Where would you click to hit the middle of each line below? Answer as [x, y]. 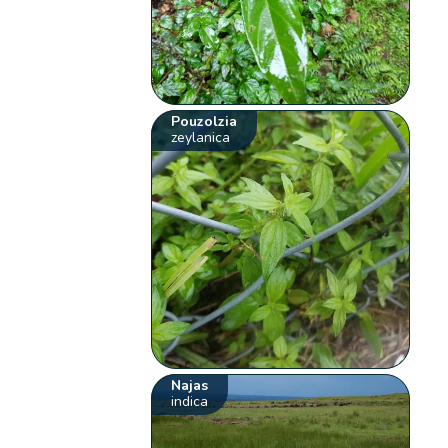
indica [190, 402]
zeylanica [201, 138]
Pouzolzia [204, 122]
